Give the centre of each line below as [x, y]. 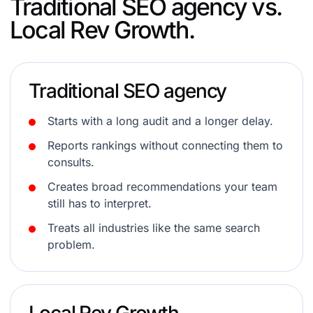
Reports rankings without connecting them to [165, 145]
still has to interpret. [100, 203]
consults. [71, 162]
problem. [71, 245]
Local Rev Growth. [102, 30]
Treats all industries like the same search [154, 228]
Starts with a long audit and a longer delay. [160, 121]
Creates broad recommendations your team [162, 187]
